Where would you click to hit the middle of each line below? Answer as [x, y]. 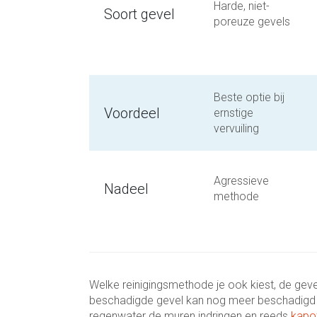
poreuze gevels [252, 22]
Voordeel [132, 113]
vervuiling [236, 128]
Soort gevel [139, 14]
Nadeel [126, 189]
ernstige [234, 113]
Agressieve [241, 181]
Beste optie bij [249, 97]
